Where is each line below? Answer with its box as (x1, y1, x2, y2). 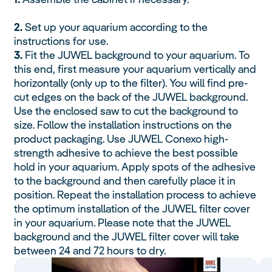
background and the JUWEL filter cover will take (14, 229, 240, 243)
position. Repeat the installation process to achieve (14, 187, 257, 202)
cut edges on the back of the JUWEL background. (14, 89, 248, 104)
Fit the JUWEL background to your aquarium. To (22, 47, 250, 62)
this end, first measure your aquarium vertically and (14, 61, 257, 76)
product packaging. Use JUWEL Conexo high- (14, 131, 229, 146)
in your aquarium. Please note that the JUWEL (14, 215, 231, 229)
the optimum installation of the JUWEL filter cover (14, 201, 251, 216)
